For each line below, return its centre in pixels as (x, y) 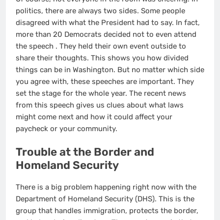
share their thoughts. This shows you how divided (102, 58)
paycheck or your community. (67, 128)
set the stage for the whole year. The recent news (101, 93)
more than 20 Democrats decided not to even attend (106, 34)
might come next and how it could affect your (94, 117)
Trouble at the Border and (85, 152)
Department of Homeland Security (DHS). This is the (105, 199)
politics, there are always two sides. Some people (100, 11)
